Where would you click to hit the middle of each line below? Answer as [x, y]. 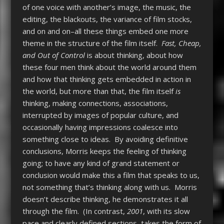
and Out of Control [53, 55]
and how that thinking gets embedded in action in [106, 79]
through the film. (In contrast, [74, 211]
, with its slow [166, 211]
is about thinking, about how [134, 55]
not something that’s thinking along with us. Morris [109, 187]
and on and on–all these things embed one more [105, 31]
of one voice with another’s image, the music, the [106, 7]
